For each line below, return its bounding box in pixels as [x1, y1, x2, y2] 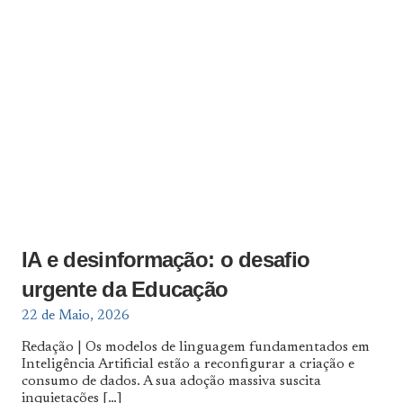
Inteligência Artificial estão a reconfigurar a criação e [22, 356, 354, 372]
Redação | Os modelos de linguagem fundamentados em [22, 339, 370, 354]
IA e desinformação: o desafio [22, 247, 310, 273]
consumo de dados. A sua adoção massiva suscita [22, 373, 321, 389]
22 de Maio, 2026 [22, 309, 130, 323]
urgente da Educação [22, 277, 228, 302]
